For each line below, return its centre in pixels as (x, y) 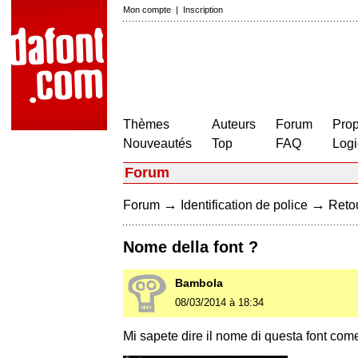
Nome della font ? (191, 247)
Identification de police (244, 205)
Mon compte (147, 10)
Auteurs (234, 124)
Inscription (203, 10)
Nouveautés (157, 143)
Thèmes (146, 124)
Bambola (199, 283)
